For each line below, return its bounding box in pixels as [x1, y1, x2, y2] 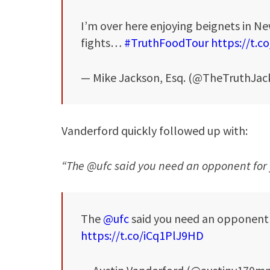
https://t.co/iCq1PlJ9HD [81, 228, 204, 243]
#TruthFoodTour [124, 35, 209, 50]
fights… [81, 35, 124, 50]
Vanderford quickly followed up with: [61, 123, 248, 138]
